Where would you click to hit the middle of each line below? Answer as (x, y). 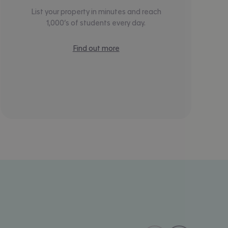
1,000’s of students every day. (96, 23)
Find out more (96, 48)
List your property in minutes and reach (96, 11)
